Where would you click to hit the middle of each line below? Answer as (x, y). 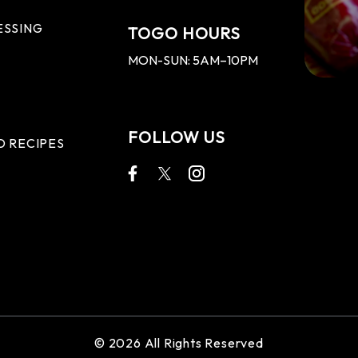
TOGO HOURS (185, 33)
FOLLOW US (177, 137)
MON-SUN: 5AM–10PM (193, 60)
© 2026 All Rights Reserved (179, 343)
